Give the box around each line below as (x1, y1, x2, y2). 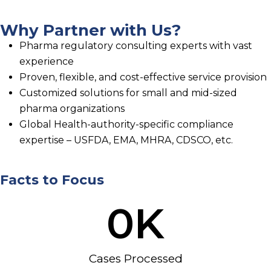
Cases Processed (88, 251, 183, 266)
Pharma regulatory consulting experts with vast (19, 39, 252, 51)
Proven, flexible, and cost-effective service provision (19, 71, 267, 83)
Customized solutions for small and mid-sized (19, 87, 237, 99)
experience (19, 55, 74, 67)
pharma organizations (19, 102, 125, 114)
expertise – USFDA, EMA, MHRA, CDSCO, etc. (19, 134, 233, 146)
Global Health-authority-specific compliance (19, 118, 233, 130)
